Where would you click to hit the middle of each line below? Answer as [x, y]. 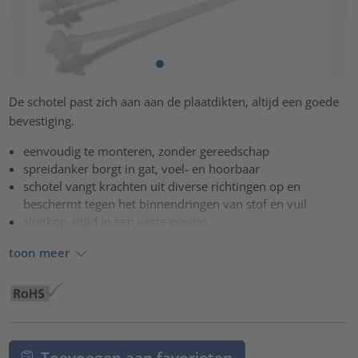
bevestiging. [42, 121]
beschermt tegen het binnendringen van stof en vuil [165, 204]
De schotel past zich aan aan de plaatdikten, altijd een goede [174, 102]
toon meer [40, 252]
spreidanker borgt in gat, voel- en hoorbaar [142, 169]
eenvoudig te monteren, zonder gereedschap [147, 151]
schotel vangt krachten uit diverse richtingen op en [162, 187]
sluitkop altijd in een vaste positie [115, 222]
